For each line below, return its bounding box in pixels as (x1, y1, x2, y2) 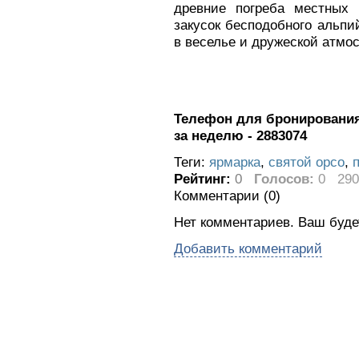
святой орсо (268, 154, 345, 171)
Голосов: (254, 171, 314, 188)
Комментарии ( (174, 188, 268, 204)
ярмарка (209, 154, 260, 171)
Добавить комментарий (174, 240, 322, 257)
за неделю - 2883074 (174, 127, 307, 144)
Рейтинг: (174, 171, 235, 188)
